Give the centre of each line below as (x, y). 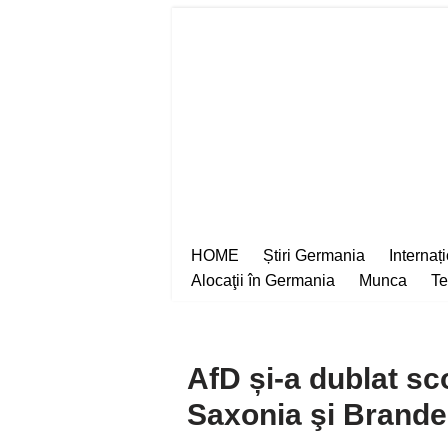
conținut (215, 104)
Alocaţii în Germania (263, 280)
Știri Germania (314, 255)
